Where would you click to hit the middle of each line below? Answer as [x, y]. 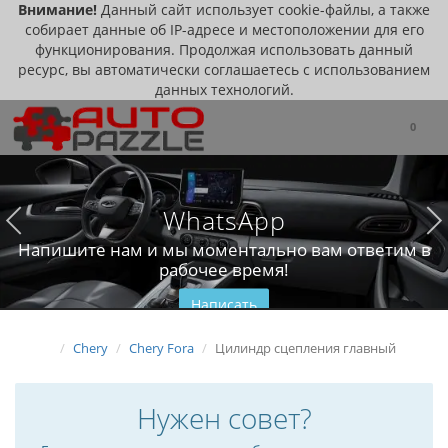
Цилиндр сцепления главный [305, 348]
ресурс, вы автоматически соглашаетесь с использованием [224, 69]
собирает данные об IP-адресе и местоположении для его [224, 29]
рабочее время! [224, 268]
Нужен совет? [224, 418]
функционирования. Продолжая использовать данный [224, 49]
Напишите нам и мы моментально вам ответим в [224, 248]
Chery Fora [161, 348]
